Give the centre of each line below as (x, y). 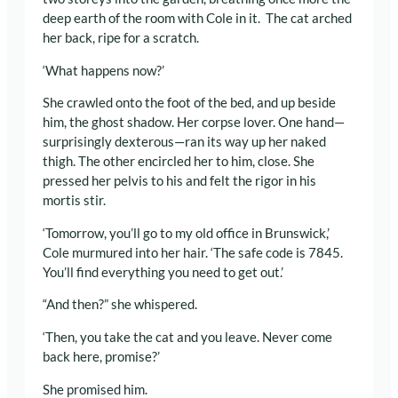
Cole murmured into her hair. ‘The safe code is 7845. (193, 252)
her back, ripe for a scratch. (121, 38)
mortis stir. (74, 201)
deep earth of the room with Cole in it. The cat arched (197, 19)
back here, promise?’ (101, 357)
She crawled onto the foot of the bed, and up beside (189, 103)
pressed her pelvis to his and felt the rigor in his (179, 181)
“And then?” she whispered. (120, 305)
